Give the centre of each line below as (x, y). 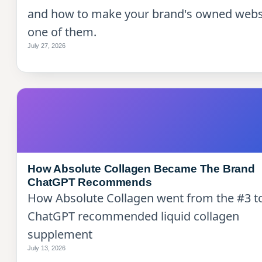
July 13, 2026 (46, 248)
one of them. (62, 32)
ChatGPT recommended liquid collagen (133, 216)
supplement (60, 234)
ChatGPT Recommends (90, 182)
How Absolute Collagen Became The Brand (141, 168)
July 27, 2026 (46, 45)
